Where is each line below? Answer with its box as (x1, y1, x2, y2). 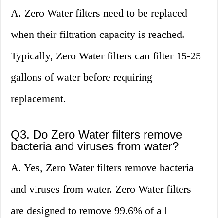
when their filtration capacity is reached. (11, 28, 185, 41)
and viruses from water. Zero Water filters (11, 183, 192, 196)
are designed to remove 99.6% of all (11, 204, 168, 217)
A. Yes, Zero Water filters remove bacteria (11, 162, 194, 174)
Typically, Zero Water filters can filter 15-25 (11, 50, 201, 62)
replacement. (11, 92, 67, 105)
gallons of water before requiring (11, 71, 153, 84)
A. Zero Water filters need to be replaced (11, 7, 188, 19)
